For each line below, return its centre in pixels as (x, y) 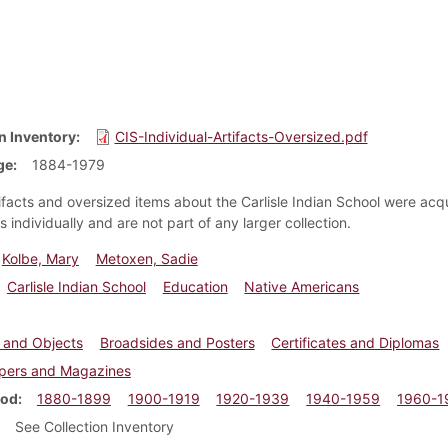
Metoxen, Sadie (146, 258)
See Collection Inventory (94, 426)
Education (195, 286)
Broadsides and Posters (177, 342)
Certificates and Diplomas (355, 342)
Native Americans (302, 286)
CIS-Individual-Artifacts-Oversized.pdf (241, 136)
